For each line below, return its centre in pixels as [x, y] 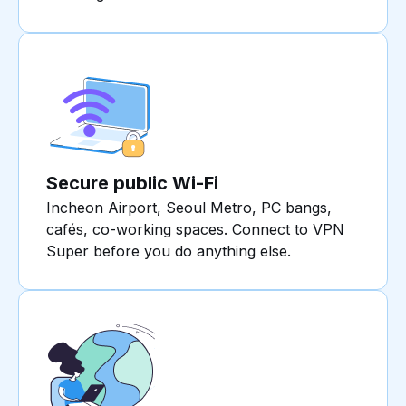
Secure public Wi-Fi [132, 184]
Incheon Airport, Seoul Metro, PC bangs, [189, 208]
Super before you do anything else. [169, 251]
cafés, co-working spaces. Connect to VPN [195, 230]
